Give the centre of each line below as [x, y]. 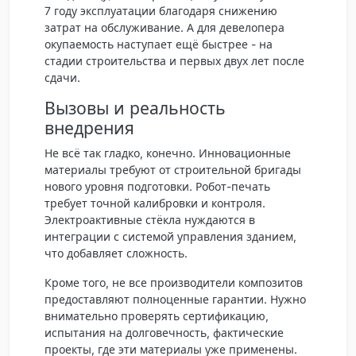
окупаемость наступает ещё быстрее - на [159, 44]
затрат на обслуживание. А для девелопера [164, 27]
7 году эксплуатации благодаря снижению [161, 10]
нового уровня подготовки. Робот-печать [157, 186]
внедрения [89, 128]
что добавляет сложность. [116, 253]
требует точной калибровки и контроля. [155, 203]
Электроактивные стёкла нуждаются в [150, 219]
